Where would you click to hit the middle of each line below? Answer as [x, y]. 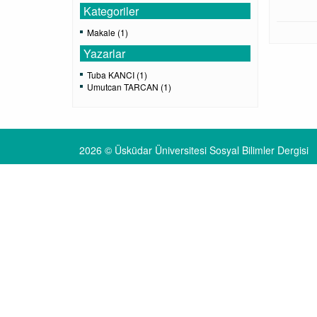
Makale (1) [108, 33]
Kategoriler [111, 11]
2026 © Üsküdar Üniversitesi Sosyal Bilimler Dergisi [194, 150]
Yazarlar [104, 54]
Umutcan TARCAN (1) [129, 87]
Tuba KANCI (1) [117, 75]
